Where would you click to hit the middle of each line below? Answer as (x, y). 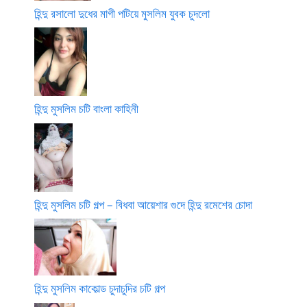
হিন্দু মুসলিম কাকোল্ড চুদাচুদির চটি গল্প (100, 288)
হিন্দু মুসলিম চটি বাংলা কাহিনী (86, 109)
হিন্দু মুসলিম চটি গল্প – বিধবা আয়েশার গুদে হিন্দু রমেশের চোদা (143, 204)
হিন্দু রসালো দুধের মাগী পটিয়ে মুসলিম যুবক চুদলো (122, 13)
